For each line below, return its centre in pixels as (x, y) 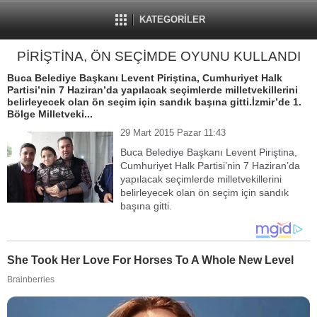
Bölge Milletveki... (50, 114)
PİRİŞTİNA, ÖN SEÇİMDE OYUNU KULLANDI (158, 56)
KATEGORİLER (172, 19)
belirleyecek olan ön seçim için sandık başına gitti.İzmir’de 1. (154, 102)
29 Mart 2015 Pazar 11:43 (173, 133)
